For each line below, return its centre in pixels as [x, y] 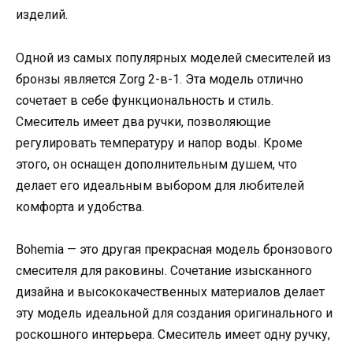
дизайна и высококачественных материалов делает [170, 292]
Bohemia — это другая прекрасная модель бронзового [174, 249]
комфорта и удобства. [80, 206]
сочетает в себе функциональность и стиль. [145, 100]
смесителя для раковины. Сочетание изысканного [164, 270]
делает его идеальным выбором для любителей [160, 185]
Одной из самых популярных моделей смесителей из [173, 58]
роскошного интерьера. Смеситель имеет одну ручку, [173, 334]
